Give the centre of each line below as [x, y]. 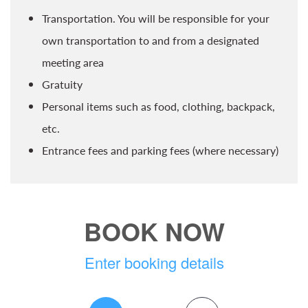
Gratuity [62, 84]
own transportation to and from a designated [151, 40]
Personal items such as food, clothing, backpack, [158, 106]
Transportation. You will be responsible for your [156, 18]
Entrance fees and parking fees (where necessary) [160, 150]
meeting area [73, 62]
